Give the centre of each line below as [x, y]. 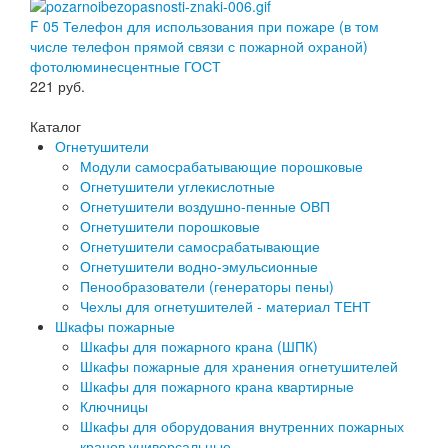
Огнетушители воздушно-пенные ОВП [205, 206]
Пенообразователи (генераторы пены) [207, 286]
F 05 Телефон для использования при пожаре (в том [204, 26]
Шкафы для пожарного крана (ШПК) [199, 346]
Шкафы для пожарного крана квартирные [217, 386]
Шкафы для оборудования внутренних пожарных [242, 426]
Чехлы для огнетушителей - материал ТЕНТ [225, 306]
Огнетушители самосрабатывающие [200, 246]
